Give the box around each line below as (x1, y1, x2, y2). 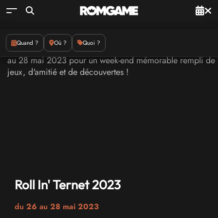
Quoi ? (83, 38, 100, 47)
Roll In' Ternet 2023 (15, 177, 121, 193)
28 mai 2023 (50, 201, 99, 212)
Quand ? (17, 38, 38, 47)
